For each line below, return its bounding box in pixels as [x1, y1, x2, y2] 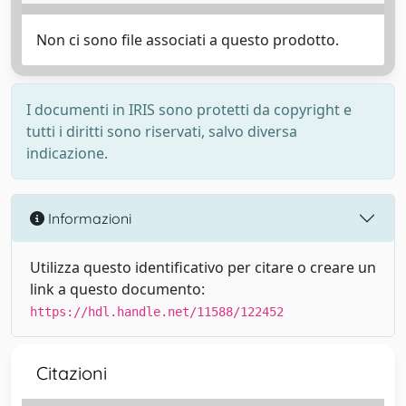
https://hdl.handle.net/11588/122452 [30, 304, 284, 319]
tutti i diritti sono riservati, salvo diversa [26, 121, 297, 141]
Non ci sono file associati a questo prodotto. [36, 30, 339, 50]
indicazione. [26, 143, 108, 163]
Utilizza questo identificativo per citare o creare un [30, 257, 376, 277]
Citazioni [36, 362, 107, 384]
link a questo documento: [30, 279, 205, 299]
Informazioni [44, 208, 131, 227]
